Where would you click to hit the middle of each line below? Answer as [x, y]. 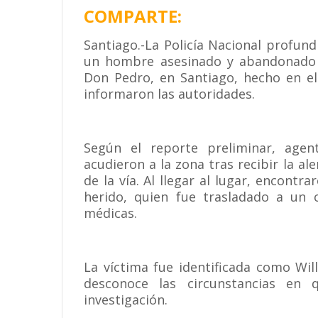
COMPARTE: [133, 16]
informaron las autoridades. [169, 94]
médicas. [110, 213]
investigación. [126, 300]
